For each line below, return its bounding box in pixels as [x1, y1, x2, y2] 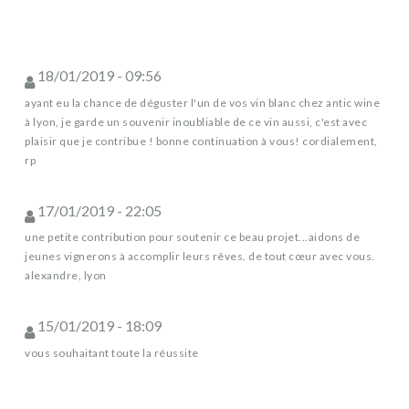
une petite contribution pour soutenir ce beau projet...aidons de [25, 230, 360, 245]
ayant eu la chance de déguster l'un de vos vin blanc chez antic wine [25, 95, 380, 110]
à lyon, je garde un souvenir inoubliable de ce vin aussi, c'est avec [25, 114, 367, 129]
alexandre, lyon [25, 268, 107, 283]
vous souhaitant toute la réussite [25, 345, 199, 360]
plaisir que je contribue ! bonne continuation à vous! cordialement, [25, 133, 378, 148]
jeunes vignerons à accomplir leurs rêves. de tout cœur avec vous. [25, 249, 375, 264]
